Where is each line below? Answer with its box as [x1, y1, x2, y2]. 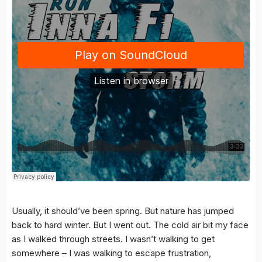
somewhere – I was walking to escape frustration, [12, 247, 211, 259]
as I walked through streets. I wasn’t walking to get [12, 233, 215, 245]
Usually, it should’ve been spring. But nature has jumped [12, 205, 234, 217]
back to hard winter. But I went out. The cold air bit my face [12, 219, 249, 231]
